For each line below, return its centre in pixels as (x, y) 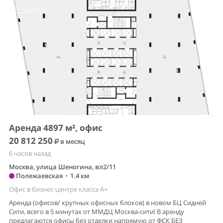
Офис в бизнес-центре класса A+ (58, 189)
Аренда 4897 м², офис (56, 128)
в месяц (72, 142)
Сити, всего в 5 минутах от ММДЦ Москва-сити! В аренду (97, 212)
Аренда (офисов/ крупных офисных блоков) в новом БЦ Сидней (108, 203)
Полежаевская (39, 176)
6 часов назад (30, 154)
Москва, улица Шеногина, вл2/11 (62, 167)
